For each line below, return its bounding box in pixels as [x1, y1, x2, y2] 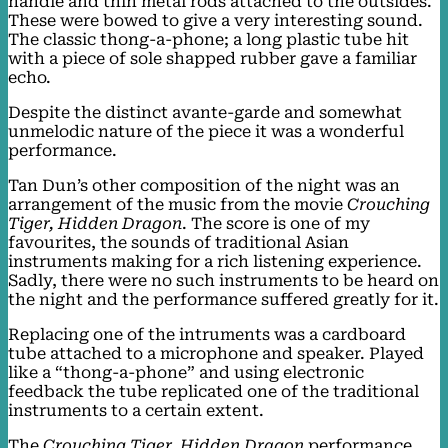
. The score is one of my [182, 213, 370, 233]
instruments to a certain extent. [8, 400, 264, 420]
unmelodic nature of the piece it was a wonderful [8, 121, 404, 141]
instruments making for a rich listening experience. [8, 251, 422, 271]
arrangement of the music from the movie [8, 194, 347, 214]
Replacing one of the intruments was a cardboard [8, 324, 406, 344]
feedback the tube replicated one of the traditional [8, 381, 419, 401]
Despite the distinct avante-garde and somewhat [8, 102, 402, 122]
